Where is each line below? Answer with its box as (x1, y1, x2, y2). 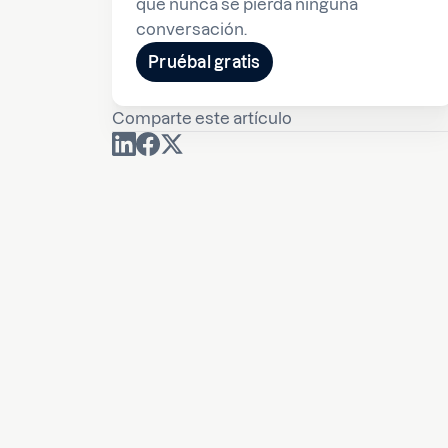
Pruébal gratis (148, 53, 261, 71)
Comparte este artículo (112, 109, 292, 127)
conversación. (136, 20, 247, 38)
